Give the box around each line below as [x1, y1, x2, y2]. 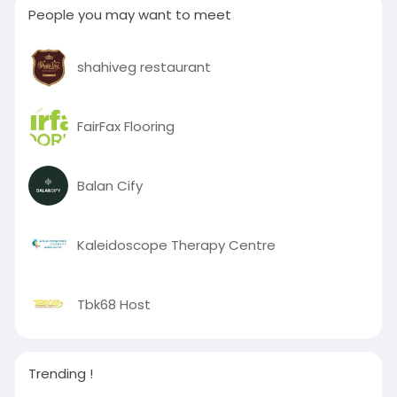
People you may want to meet [27, 5, 231, 25]
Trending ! [27, 364, 93, 384]
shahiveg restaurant [76, 57, 211, 76]
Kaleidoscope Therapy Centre [76, 235, 276, 254]
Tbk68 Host [76, 294, 151, 314]
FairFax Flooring [76, 116, 175, 136]
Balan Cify [76, 175, 143, 195]
